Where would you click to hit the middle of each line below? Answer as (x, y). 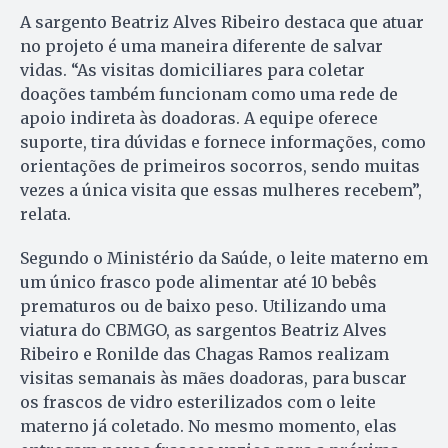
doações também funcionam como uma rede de (209, 93)
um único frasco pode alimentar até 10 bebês (198, 281)
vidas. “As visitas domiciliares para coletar (192, 69)
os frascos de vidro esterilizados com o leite (198, 401)
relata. (45, 213)
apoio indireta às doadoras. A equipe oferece (199, 117)
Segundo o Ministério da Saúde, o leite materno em (224, 257)
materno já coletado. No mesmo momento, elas (208, 425)
